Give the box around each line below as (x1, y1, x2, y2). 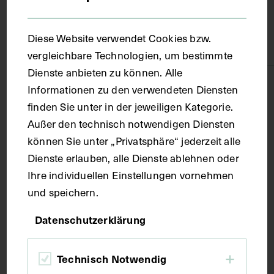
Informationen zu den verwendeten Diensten (27, 81, 239, 98)
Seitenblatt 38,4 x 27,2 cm (12, 198, 138, 211)
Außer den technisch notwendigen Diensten (27, 116, 235, 132)
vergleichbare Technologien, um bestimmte (27, 47, 232, 64)
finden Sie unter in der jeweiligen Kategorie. (27, 98, 233, 115)
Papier (12, 39, 44, 52)
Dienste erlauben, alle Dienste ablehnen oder (27, 150, 239, 166)
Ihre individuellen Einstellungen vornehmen (27, 167, 234, 183)
